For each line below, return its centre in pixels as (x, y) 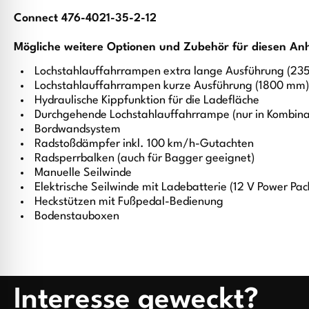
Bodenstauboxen (77, 217)
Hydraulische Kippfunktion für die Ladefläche (147, 101)
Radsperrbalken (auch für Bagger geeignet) (144, 159)
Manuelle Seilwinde (83, 173)
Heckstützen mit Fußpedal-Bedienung (129, 202)
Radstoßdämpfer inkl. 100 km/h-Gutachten (144, 144)
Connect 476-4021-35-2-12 (85, 18)
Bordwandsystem (78, 130)
